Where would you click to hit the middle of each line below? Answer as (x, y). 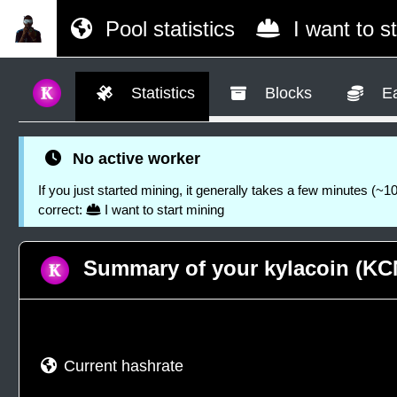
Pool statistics (167, 29)
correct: (62, 210)
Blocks (287, 93)
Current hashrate (124, 366)
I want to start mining (163, 210)
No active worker (135, 159)
